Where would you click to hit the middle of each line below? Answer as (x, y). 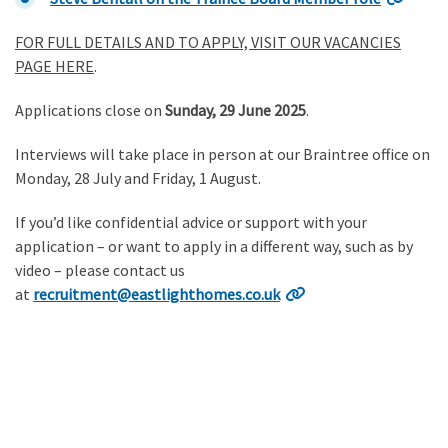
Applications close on (90, 110)
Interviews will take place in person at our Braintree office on (222, 154)
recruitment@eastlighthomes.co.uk (156, 294)
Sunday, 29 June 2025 (235, 110)
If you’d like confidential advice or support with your (191, 222)
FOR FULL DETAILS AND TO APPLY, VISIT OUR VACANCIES (208, 42)
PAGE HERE (54, 66)
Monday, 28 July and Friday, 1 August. (138, 178)
